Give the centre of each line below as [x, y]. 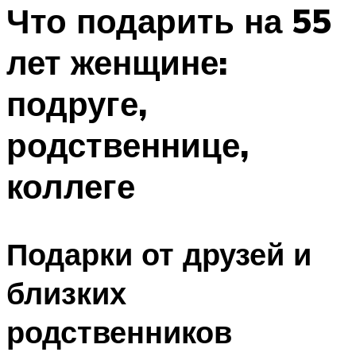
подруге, [77, 104]
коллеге [71, 186]
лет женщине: [117, 62]
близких [66, 292]
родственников [119, 331]
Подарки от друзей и [159, 253]
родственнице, [128, 145]
